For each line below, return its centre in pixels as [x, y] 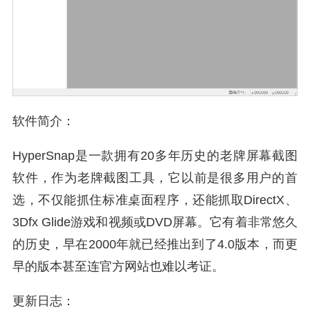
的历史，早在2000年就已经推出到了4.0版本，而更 [155, 244]
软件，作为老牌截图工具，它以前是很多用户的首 [155, 177]
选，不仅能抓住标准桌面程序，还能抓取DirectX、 [155, 200]
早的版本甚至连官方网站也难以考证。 [118, 266]
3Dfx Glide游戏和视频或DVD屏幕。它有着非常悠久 [155, 222]
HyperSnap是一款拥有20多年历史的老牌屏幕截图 [155, 155]
